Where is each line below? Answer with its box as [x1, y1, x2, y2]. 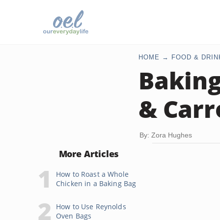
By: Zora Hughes [139, 131, 192, 139]
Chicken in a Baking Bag [56, 179, 137, 188]
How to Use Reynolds [56, 202, 126, 211]
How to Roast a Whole [56, 169, 129, 179]
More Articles [58, 148, 119, 160]
